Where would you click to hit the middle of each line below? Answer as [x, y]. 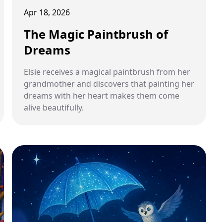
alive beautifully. [54, 108]
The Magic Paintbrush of [96, 34]
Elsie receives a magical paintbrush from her [107, 72]
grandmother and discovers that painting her [109, 84]
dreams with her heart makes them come [102, 96]
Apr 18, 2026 [47, 12]
